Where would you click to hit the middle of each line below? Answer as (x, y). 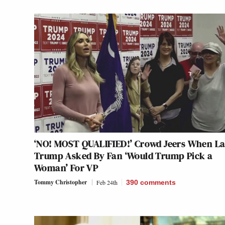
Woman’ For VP (66, 168)
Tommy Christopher (61, 182)
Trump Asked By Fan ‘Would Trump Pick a (124, 156)
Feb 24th (107, 183)
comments (158, 183)
